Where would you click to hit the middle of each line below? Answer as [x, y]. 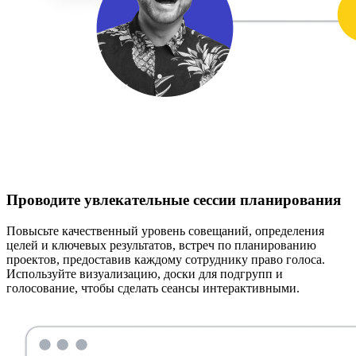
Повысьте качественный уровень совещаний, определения [165, 230]
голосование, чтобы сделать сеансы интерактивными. [153, 288]
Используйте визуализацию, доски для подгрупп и [145, 273]
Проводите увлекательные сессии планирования [174, 200]
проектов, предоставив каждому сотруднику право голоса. [166, 259]
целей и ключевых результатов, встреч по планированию [161, 245]
